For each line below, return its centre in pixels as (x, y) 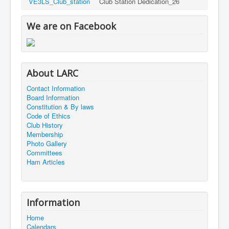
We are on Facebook (71, 26)
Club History (45, 125)
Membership (45, 134)
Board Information (53, 97)
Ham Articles (46, 162)
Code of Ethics (49, 116)
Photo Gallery (47, 143)
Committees (44, 152)
